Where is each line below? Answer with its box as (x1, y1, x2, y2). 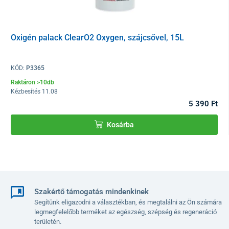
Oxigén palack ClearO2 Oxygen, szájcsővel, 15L (11, 32, 184, 42)
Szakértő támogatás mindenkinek (34, 187, 149, 197)
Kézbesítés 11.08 (11, 88, 58, 96)
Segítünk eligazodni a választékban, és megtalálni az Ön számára (34, 198, 222, 207)
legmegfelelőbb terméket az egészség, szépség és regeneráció (34, 208, 217, 216)
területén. (34, 218, 61, 226)
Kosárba (106, 120, 134, 129)
